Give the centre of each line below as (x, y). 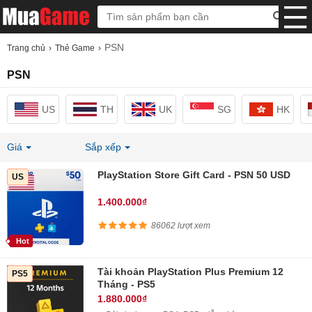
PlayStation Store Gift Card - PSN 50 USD (194, 175)
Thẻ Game (75, 48)
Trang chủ (26, 48)
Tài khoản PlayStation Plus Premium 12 (190, 272)
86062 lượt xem (181, 226)
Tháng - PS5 (126, 284)
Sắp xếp (103, 147)
